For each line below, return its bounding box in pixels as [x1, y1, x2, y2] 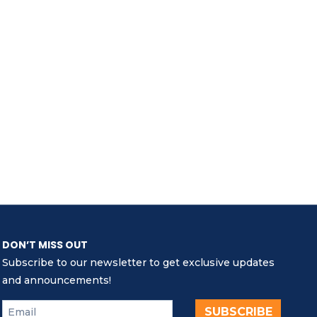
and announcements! [2, 274, 111, 287]
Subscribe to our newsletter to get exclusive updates [2, 256, 275, 270]
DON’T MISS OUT [2, 238, 88, 253]
